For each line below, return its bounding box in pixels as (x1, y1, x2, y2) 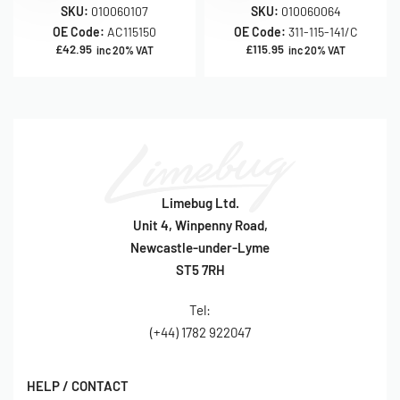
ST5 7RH (175, 262, 225, 279)
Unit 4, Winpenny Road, (132, 217, 268, 234)
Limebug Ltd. (161, 195, 239, 212)
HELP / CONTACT (27, 378, 129, 395)
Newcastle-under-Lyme (130, 239, 270, 256)
